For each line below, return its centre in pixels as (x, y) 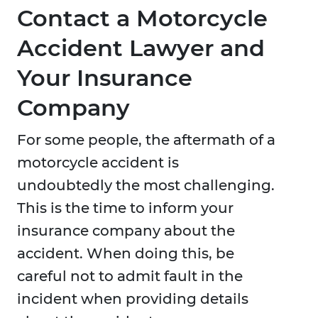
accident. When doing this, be (126, 254)
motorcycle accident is (98, 163)
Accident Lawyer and (141, 48)
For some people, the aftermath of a (146, 140)
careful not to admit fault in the (130, 276)
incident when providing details (133, 299)
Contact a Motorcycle (142, 18)
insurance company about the (126, 231)
